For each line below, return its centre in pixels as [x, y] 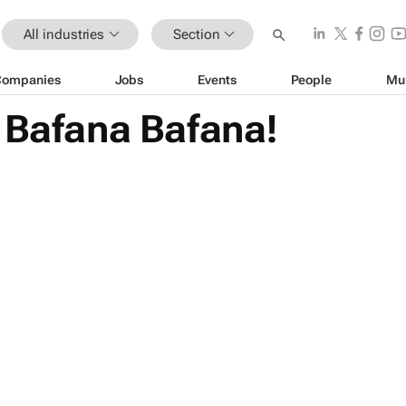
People [311, 79]
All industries [64, 34]
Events [217, 79]
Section [197, 34]
